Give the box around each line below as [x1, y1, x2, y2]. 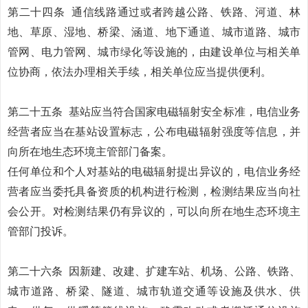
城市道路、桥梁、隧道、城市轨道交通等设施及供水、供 [8, 285, 300, 297]
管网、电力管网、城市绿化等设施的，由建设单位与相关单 [8, 46, 300, 58]
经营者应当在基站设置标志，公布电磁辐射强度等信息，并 [8, 126, 300, 137]
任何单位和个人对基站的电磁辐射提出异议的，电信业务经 [8, 166, 300, 177]
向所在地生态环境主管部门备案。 [8, 146, 173, 157]
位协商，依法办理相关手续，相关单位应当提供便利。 [8, 66, 272, 78]
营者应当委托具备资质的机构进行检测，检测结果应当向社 [8, 186, 300, 197]
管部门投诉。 [8, 225, 74, 237]
